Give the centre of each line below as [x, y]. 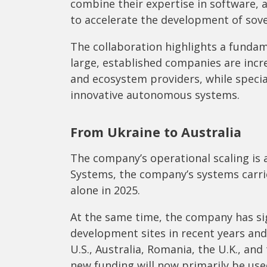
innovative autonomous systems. [155, 95]
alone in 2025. [105, 190]
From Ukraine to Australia [156, 132]
